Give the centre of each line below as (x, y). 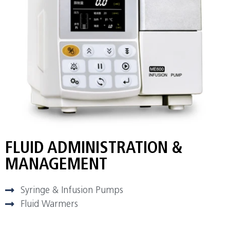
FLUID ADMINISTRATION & (94, 149)
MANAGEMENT (56, 165)
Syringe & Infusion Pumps (72, 190)
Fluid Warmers (49, 204)
